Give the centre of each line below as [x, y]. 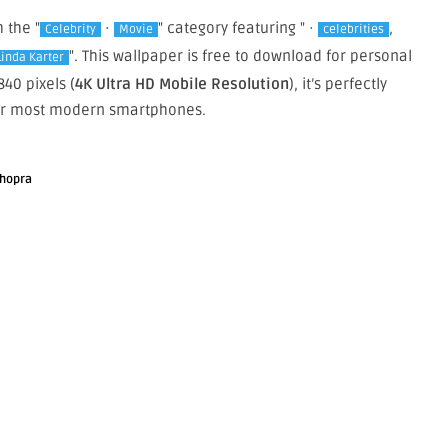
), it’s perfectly [338, 83]
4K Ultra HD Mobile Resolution [182, 83]
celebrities [353, 29]
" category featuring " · [238, 27]
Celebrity [70, 29]
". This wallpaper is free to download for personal [240, 55]
